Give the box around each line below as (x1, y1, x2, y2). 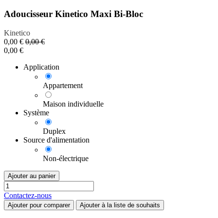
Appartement (43, 81, 83, 90)
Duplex (43, 127, 66, 135)
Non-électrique (43, 154, 89, 163)
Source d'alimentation (23, 135, 90, 144)
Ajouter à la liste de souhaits (80, 201, 160, 209)
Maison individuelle (43, 99, 104, 108)
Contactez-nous (4, 191, 52, 200)
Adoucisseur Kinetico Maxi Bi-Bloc (4, 9, 143, 19)
